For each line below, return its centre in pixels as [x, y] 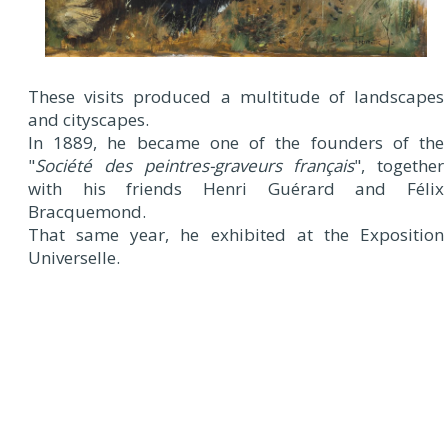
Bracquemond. [87, 211]
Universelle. [74, 257]
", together [399, 165]
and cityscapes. [88, 119]
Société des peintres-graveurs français [195, 165]
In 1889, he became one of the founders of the [236, 142]
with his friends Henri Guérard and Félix [236, 188]
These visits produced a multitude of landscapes [236, 96]
